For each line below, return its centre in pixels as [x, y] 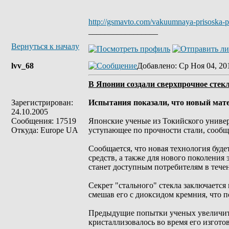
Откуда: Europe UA [45, 130]
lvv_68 [22, 66]
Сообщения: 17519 [44, 121]
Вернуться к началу [45, 46]
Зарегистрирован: [42, 102]
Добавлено [156, 66]
